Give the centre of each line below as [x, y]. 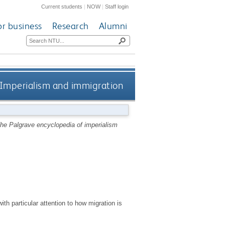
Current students [62, 6]
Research [70, 26]
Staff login [117, 6]
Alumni [113, 26]
